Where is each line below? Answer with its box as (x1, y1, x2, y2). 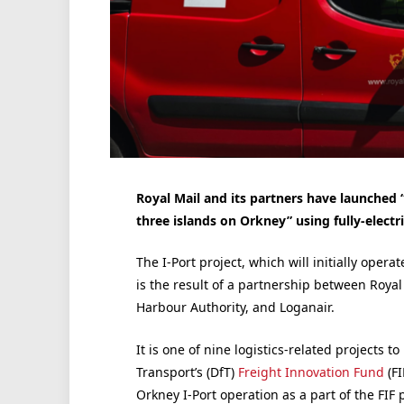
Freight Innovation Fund (237, 363, 384, 381)
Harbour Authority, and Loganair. (135, 298, 335, 317)
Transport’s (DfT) (135, 363, 238, 381)
